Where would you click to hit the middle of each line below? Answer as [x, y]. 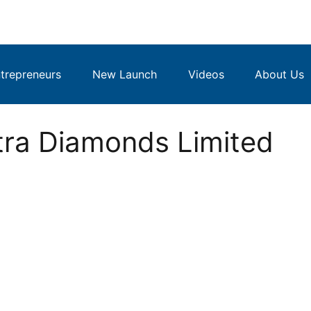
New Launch [124, 74]
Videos [206, 74]
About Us [280, 74]
